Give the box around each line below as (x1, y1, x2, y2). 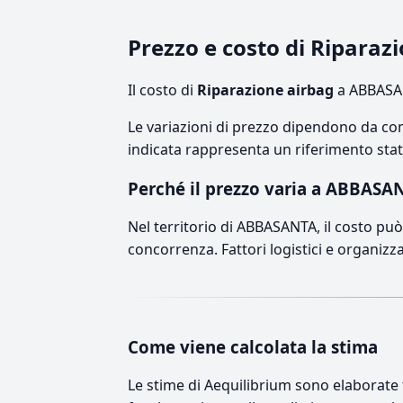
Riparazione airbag (197, 79, 334, 100)
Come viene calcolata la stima (128, 335, 378, 358)
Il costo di (128, 79, 197, 100)
